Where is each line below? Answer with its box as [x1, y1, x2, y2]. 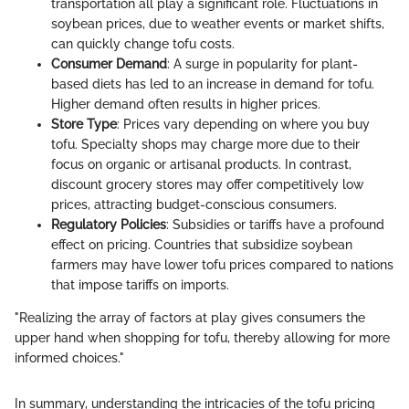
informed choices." [15, 351, 124, 366]
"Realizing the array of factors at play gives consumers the [15, 310, 365, 326]
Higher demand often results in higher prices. [51, 97, 320, 112]
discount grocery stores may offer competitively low [51, 177, 364, 193]
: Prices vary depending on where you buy [117, 117, 370, 132]
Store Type [51, 117, 117, 132]
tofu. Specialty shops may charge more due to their [51, 137, 360, 152]
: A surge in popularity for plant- [167, 57, 358, 72]
